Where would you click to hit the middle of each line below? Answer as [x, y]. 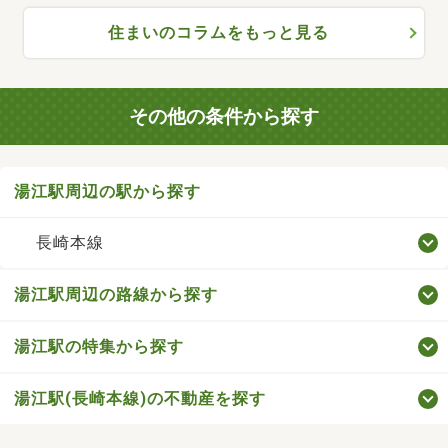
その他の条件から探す [224, 116]
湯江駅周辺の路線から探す [116, 295]
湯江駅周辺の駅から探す [107, 192]
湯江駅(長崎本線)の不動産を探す [140, 399]
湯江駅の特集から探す [99, 347]
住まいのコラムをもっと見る [218, 32]
